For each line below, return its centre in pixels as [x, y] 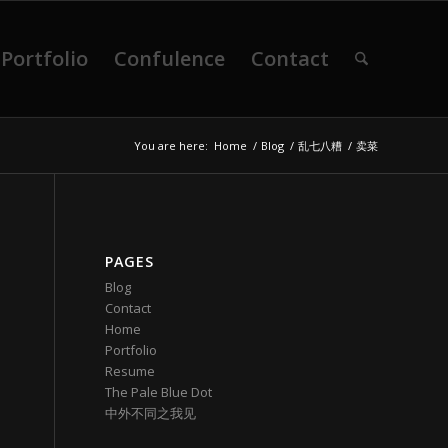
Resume [130, 371]
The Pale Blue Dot [159, 392]
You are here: [171, 145]
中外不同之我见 [151, 413]
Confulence [169, 58]
